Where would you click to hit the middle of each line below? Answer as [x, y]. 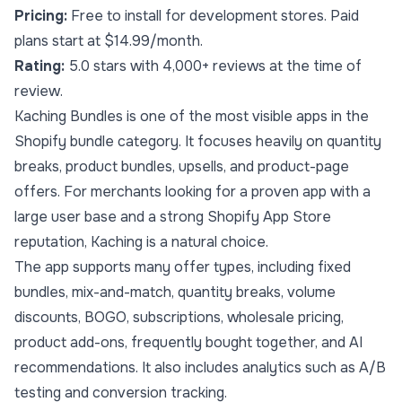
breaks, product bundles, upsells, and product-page [182, 167]
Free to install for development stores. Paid [213, 16]
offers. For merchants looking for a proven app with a [192, 192]
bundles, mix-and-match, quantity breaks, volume [175, 293]
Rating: [39, 66]
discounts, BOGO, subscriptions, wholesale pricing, [179, 318]
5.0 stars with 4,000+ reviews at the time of [213, 66]
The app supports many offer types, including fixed [183, 267]
